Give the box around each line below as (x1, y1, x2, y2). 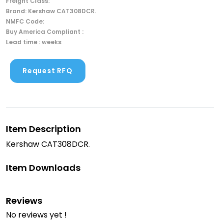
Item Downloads (6, 162, 81, 174)
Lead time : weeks (6, 38, 61, 46)
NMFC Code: (6, 17, 44, 26)
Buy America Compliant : (6, 27, 83, 36)
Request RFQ (23, 66, 73, 76)
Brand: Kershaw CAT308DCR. (6, 7, 96, 15)
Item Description (6, 123, 81, 135)
